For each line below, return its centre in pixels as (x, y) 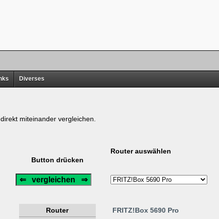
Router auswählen (141, 151)
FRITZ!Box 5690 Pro (145, 210)
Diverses (32, 79)
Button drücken (57, 160)
